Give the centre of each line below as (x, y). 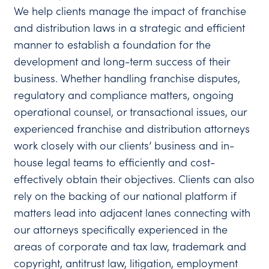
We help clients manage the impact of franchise (130, 11)
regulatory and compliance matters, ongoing (124, 95)
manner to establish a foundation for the (113, 44)
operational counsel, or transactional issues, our (131, 112)
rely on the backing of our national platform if (125, 196)
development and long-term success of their (122, 61)
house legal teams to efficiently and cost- (115, 162)
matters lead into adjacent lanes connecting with (132, 213)
